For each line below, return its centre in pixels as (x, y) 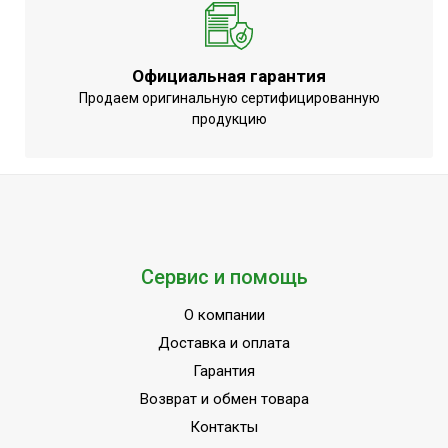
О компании (224, 315)
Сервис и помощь (224, 277)
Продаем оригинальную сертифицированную (229, 98)
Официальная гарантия (229, 76)
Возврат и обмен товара (224, 399)
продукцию (229, 119)
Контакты (224, 427)
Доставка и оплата (224, 343)
